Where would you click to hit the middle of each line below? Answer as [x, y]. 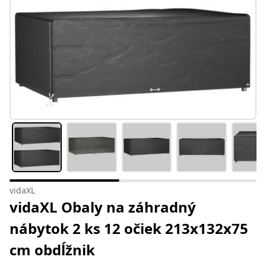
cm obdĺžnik [52, 250]
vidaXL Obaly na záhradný [103, 207]
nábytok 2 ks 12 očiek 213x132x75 [129, 229]
